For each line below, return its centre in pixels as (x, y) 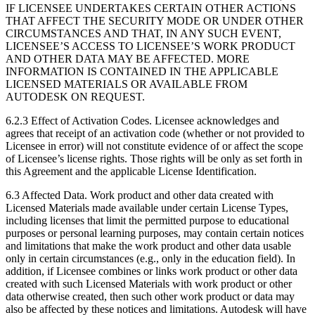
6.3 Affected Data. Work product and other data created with (140, 195)
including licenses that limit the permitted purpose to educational (147, 220)
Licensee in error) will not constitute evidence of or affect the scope (154, 146)
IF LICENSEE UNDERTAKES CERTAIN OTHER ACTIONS (151, 8)
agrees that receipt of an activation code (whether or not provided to (155, 133)
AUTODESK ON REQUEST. (75, 96)
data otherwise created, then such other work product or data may (150, 296)
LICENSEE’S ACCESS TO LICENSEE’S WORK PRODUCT (150, 46)
